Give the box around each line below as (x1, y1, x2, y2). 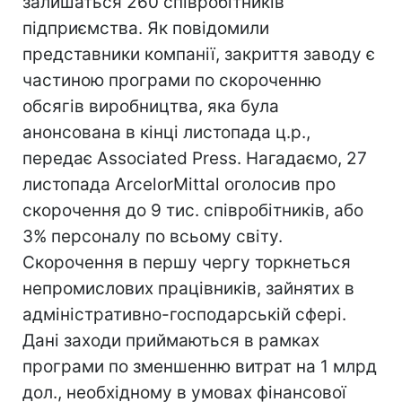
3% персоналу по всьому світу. (22, 226, 283, 247)
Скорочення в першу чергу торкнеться (22, 252, 351, 273)
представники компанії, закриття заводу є (22, 44, 375, 65)
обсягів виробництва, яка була (22, 96, 279, 117)
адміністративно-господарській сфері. (22, 304, 346, 325)
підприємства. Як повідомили (22, 18, 269, 39)
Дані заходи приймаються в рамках (22, 330, 319, 351)
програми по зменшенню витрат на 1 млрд (22, 356, 377, 377)
